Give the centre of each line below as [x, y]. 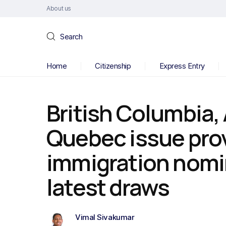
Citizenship [113, 66]
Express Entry [182, 66]
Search [71, 36]
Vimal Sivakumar [105, 217]
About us [59, 8]
